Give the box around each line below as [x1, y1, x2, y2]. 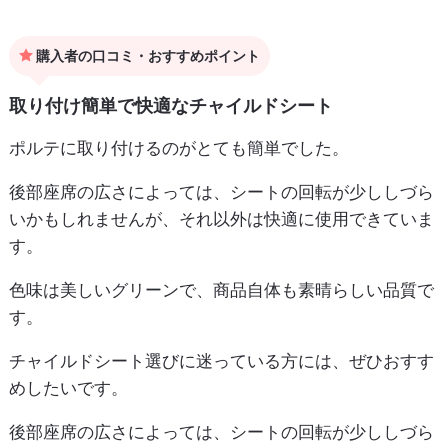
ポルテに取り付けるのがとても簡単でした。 [8, 137, 349, 158]
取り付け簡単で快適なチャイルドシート [8, 94, 333, 116]
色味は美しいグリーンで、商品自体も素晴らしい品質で [8, 279, 434, 300]
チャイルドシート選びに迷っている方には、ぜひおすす [8, 350, 434, 371]
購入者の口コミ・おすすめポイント [32, 46, 260, 64]
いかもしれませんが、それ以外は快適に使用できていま [8, 208, 434, 229]
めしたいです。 [8, 377, 128, 398]
